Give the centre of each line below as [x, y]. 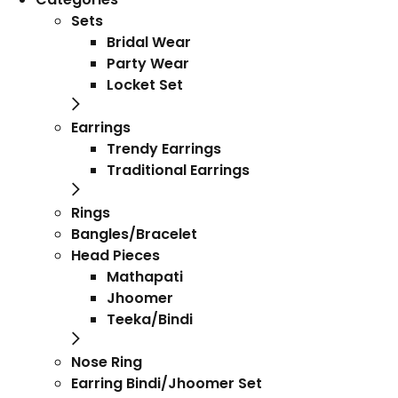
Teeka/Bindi [150, 319]
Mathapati [145, 277]
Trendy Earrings [164, 149]
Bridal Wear [149, 42]
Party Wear [148, 64]
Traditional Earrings [178, 170]
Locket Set [145, 85]
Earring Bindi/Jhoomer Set [167, 383]
